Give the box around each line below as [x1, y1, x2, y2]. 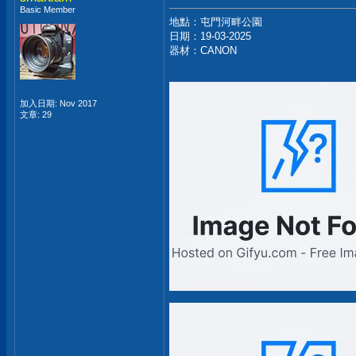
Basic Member [20, 5, 75, 14]
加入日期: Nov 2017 [20, 99, 97, 108]
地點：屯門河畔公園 [169, 16, 262, 28]
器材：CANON [169, 44, 237, 56]
